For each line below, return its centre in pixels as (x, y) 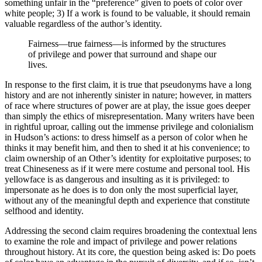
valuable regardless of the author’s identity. (83, 23)
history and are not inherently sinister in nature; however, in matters (128, 95)
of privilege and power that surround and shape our (122, 54)
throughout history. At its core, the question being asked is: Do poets (130, 251)
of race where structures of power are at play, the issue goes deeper (127, 105)
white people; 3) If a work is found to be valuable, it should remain (127, 13)
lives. (38, 64)
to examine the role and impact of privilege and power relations (121, 241)
